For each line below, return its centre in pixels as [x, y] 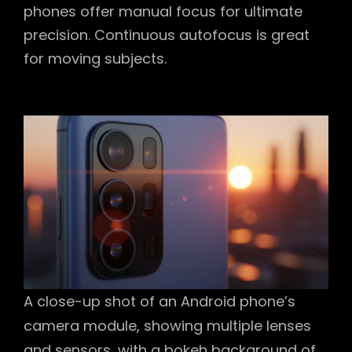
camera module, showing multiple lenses [167, 326]
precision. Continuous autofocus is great [167, 35]
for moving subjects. [95, 58]
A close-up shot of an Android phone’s [159, 302]
